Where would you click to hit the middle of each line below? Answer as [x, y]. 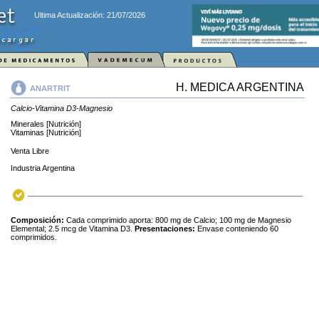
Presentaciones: [165, 229]
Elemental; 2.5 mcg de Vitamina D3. [73, 229]
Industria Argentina [43, 168]
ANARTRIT [50, 88]
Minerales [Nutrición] [46, 124]
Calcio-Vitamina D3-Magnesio [62, 108]
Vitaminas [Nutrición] [46, 132]
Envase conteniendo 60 [237, 229]
